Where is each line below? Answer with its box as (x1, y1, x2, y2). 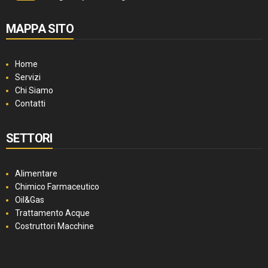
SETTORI (6, 131, 53, 146)
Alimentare (15, 169, 57, 179)
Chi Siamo (15, 86, 53, 96)
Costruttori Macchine (15, 221, 94, 232)
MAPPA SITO (6, 22, 74, 36)
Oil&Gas (15, 195, 44, 205)
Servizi (15, 72, 41, 83)
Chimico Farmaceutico (15, 182, 99, 192)
